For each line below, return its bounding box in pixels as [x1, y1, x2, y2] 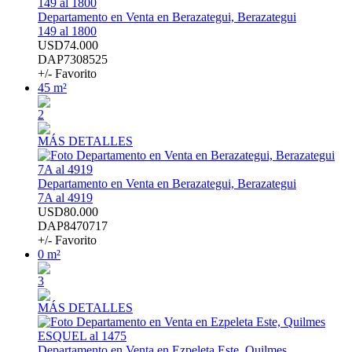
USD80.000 [38, 205, 98, 219]
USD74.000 [38, 38, 98, 53]
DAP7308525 [38, 53, 108, 67]
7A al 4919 [38, 191, 93, 205]
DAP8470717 [38, 219, 108, 233]
